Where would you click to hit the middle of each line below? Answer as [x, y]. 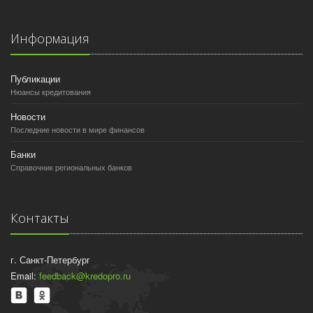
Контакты [40, 218]
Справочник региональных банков [71, 167]
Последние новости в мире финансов [78, 130]
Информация [50, 39]
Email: [25, 276]
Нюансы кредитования [51, 92]
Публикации [35, 79]
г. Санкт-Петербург [50, 260]
